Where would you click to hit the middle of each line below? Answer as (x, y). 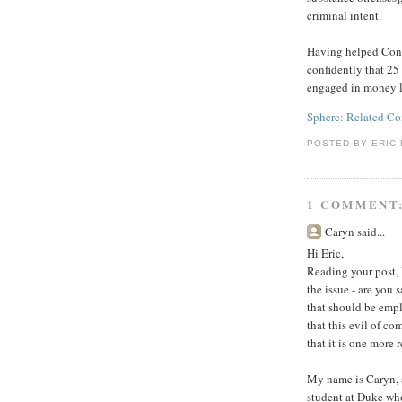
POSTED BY (340, 144)
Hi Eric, (325, 253)
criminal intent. (344, 16)
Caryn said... (355, 231)
